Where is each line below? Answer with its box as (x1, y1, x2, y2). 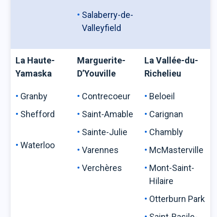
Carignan (149, 109, 201, 119)
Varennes (82, 145, 133, 155)
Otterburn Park (149, 194, 205, 204)
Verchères (82, 163, 123, 173)
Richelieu (144, 68, 182, 78)
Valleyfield (82, 23, 122, 33)
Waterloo (20, 140, 55, 150)
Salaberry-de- (82, 10, 134, 20)
